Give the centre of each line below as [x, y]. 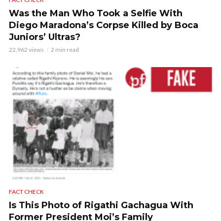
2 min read [65, 49]
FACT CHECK [26, 192]
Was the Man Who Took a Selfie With [96, 13]
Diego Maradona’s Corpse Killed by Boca [104, 25]
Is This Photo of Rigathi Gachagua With [101, 205]
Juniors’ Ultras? [45, 37]
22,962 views [26, 49]
